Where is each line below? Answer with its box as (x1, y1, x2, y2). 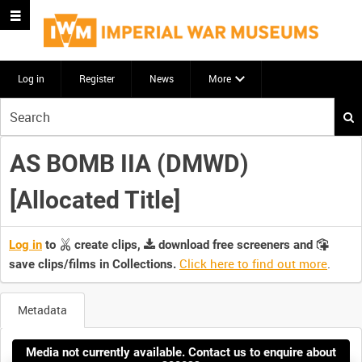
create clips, (71, 238, 144, 253)
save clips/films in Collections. (9, 257, 176, 272)
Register (79, 72, 115, 85)
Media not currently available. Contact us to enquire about (26, 344, 336, 360)
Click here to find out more (179, 255, 327, 272)
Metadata (18, 302, 67, 318)
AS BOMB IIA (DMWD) (9, 149, 249, 178)
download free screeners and (155, 238, 316, 253)
